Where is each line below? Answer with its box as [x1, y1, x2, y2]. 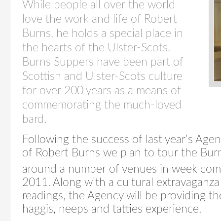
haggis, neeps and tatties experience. [22, 203, 201, 215]
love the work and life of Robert [22, 14, 177, 25]
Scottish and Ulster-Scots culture [22, 71, 183, 82]
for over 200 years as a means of [22, 85, 181, 96]
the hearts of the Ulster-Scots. [22, 42, 170, 53]
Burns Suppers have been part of [22, 57, 184, 68]
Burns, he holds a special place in [22, 28, 183, 39]
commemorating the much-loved [22, 100, 182, 110]
